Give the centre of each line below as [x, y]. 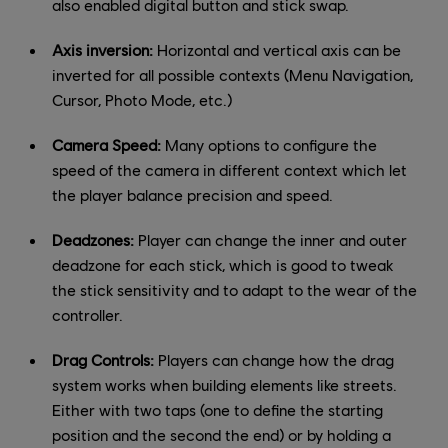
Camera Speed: [106, 144]
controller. [87, 314]
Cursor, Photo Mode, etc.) [142, 99]
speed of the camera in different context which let [229, 169]
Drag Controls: [103, 359]
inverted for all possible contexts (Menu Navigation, [232, 74]
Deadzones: [93, 239]
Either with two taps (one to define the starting [217, 409]
